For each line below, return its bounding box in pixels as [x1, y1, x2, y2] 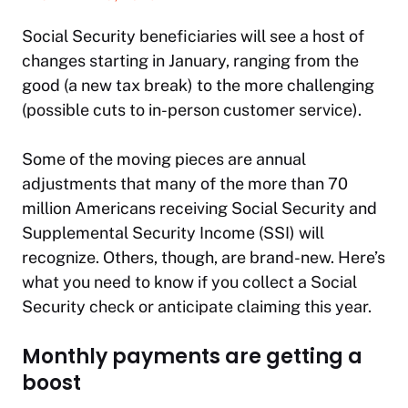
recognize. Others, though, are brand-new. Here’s [22, 247, 385, 267]
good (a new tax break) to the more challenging [22, 75, 374, 95]
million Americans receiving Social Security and [22, 198, 377, 218]
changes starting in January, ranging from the [22, 50, 359, 70]
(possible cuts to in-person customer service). [22, 99, 362, 119]
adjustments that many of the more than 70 [22, 173, 348, 193]
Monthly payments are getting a [22, 342, 362, 371]
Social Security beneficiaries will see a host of [22, 25, 364, 46]
